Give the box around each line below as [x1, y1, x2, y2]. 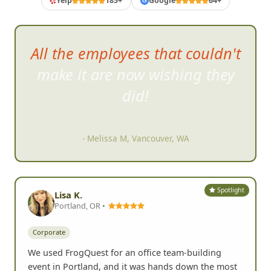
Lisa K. [54, 189, 82, 201]
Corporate [33, 227, 65, 237]
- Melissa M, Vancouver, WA [82, 132, 189, 145]
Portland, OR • [54, 200, 107, 212]
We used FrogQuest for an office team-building [28, 246, 221, 258]
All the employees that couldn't [30, 42, 241, 64]
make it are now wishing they [36, 64, 235, 85]
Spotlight [215, 185, 245, 194]
